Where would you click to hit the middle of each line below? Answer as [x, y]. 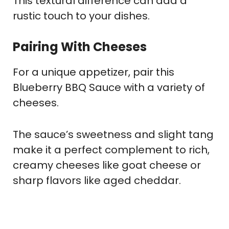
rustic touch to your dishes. [81, 16]
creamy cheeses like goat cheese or [107, 165]
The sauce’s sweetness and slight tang [113, 135]
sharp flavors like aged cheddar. [97, 181]
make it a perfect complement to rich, [111, 150]
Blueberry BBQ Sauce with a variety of [109, 88]
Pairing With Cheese [76, 47]
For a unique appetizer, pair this [94, 72]
